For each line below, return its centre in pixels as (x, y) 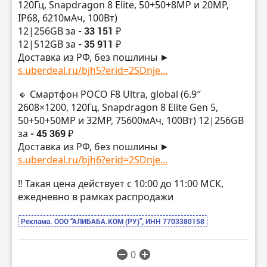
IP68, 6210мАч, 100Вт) (68, 18)
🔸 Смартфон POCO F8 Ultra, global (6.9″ (109, 94)
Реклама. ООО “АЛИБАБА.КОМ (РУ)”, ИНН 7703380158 (113, 221)
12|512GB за (48, 44)
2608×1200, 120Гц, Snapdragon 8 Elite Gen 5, (118, 108)
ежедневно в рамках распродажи (96, 196)
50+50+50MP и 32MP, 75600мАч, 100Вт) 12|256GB (131, 121)
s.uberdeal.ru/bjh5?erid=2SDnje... (93, 71)
